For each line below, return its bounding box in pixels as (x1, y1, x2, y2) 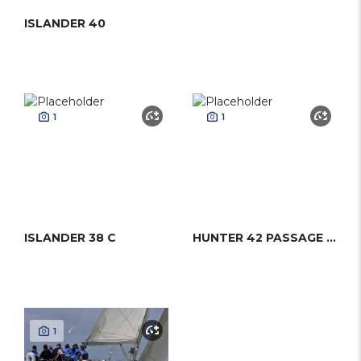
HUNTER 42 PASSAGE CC (326, 230, 336, 245)
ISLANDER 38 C (24, 230, 116, 245)
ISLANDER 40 (24, 16, 106, 31)
